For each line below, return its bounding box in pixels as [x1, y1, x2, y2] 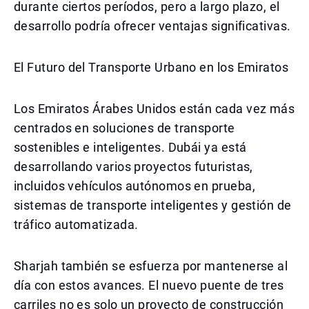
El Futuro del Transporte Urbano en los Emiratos [14, 60, 289, 74]
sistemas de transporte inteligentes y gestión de [14, 198, 292, 212]
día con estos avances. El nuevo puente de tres [14, 278, 284, 292]
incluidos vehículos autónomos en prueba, [14, 179, 256, 193]
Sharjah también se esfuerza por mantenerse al [14, 259, 288, 273]
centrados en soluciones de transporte [14, 121, 235, 135]
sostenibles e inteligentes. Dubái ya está [14, 140, 247, 154]
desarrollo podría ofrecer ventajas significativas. [14, 19, 291, 33]
